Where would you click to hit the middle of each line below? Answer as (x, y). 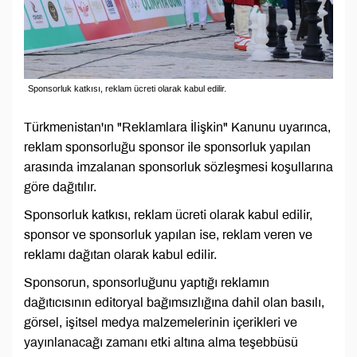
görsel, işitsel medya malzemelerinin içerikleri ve (161, 323)
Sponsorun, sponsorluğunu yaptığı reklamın (147, 283)
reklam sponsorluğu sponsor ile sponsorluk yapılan (167, 147)
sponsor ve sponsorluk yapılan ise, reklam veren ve (168, 235)
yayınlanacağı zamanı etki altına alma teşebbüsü (161, 343)
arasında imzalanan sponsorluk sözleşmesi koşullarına (178, 167)
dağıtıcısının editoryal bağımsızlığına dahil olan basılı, (174, 303)
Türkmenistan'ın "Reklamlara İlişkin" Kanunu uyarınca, (177, 127)
